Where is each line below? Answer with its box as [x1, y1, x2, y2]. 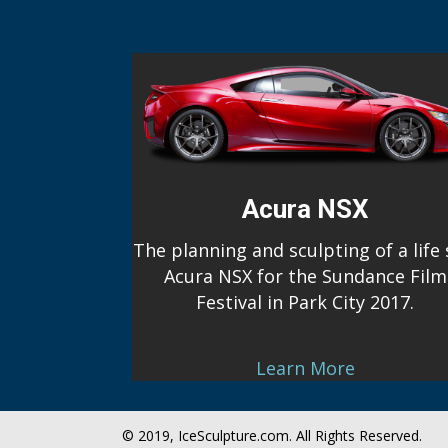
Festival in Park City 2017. [196, 289, 415, 314]
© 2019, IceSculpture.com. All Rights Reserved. [122, 425, 422, 445]
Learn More [255, 355, 355, 380]
